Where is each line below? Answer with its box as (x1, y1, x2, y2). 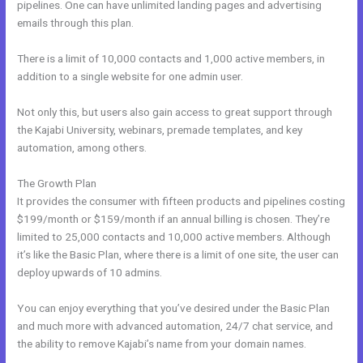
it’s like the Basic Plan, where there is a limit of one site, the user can (17, 248, 340, 262)
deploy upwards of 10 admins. (17, 266, 163, 280)
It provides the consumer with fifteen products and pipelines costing (17, 194, 346, 208)
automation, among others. (17, 141, 147, 155)
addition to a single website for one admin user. (17, 70, 244, 83)
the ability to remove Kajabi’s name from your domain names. (17, 336, 307, 350)
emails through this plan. (17, 16, 135, 30)
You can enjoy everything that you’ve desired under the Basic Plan (17, 301, 331, 314)
